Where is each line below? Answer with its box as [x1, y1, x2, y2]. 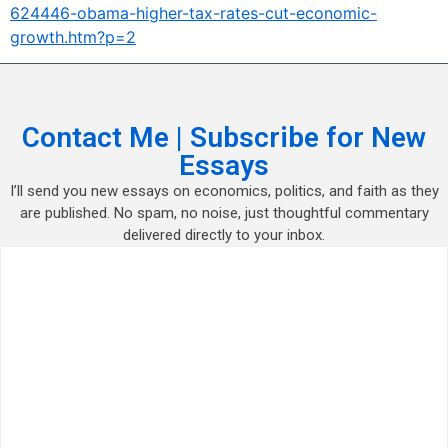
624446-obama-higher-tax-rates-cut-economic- [10, 3, 377, 23]
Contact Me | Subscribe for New [22, 121, 426, 155]
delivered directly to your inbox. [123, 226, 325, 245]
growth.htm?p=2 [10, 27, 136, 47]
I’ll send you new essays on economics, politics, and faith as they [9, 182, 439, 201]
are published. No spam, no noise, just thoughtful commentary [19, 204, 429, 223]
